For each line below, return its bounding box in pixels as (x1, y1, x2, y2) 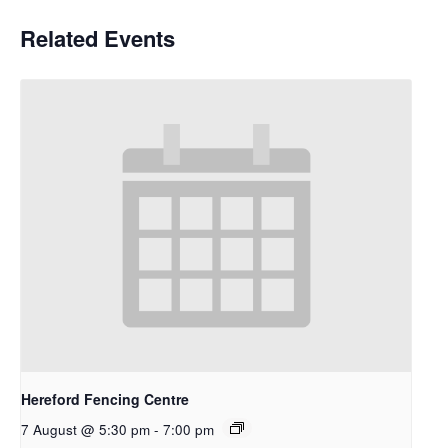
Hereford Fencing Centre (21, 388, 189, 409)
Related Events (20, 21, 175, 54)
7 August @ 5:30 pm (21, 419, 150, 439)
